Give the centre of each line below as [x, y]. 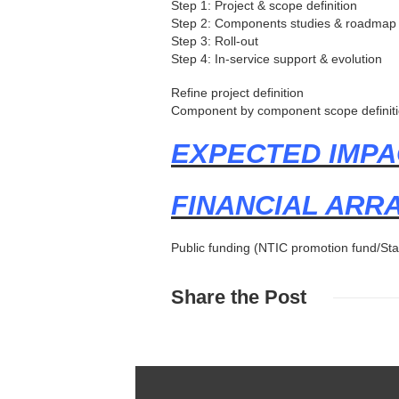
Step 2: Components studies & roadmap [284, 23]
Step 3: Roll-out [215, 41]
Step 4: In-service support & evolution [277, 58]
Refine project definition [237, 92]
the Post [266, 297]
